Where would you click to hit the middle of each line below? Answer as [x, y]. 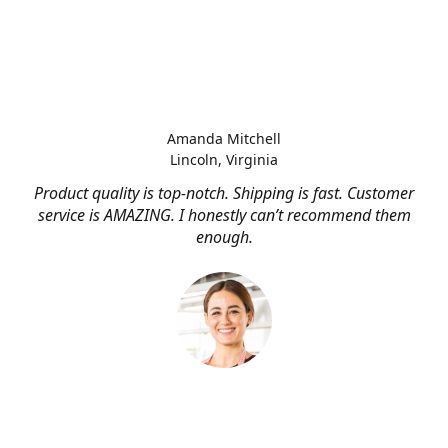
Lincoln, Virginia [224, 159]
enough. [224, 237]
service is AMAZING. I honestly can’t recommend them [224, 215]
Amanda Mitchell [224, 138]
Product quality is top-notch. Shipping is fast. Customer [224, 193]
